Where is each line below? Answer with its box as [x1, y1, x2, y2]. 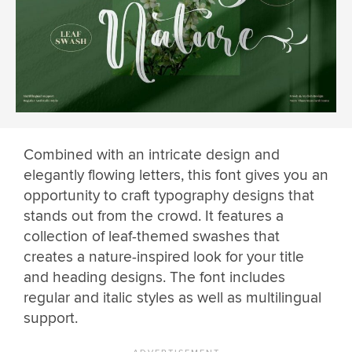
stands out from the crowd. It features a [24, 207, 284, 226]
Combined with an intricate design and [24, 145, 280, 165]
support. [24, 309, 78, 328]
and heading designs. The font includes [24, 268, 285, 288]
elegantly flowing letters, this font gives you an [24, 166, 328, 185]
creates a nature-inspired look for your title [24, 247, 304, 267]
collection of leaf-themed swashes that [24, 227, 280, 247]
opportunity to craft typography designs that [24, 186, 314, 206]
